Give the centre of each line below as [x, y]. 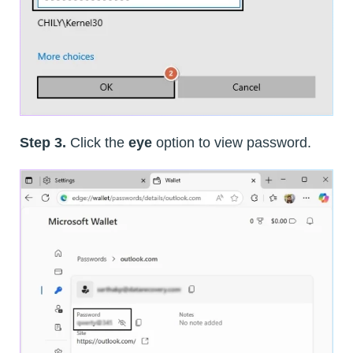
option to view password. [232, 143]
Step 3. [43, 143]
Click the [97, 143]
